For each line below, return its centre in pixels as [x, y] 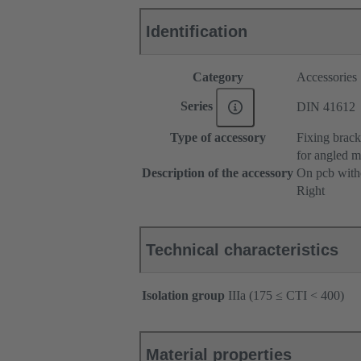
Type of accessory [218, 138]
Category [218, 77]
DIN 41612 [326, 107]
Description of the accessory [218, 173]
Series [198, 106]
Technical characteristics [242, 250]
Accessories [327, 77]
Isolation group [183, 296]
